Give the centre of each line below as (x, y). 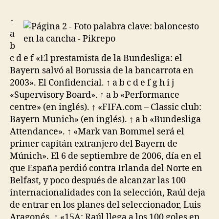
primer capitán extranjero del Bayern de (94, 144)
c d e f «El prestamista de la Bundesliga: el (96, 58)
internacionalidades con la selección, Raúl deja (108, 193)
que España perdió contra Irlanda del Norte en (106, 168)
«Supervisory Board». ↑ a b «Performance (95, 95)
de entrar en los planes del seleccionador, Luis (105, 205)
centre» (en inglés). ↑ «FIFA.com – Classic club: (106, 107)
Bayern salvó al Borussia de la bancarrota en (102, 70)
